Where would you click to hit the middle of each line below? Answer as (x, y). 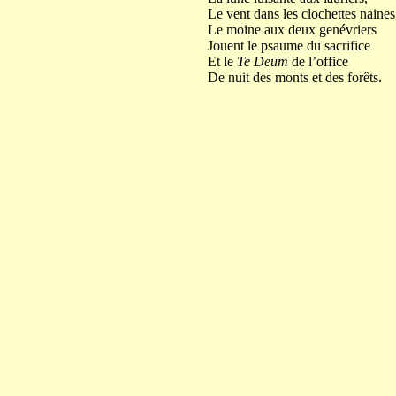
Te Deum (262, 61)
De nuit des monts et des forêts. (294, 77)
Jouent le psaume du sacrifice (289, 46)
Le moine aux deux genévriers (292, 30)
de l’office (318, 61)
